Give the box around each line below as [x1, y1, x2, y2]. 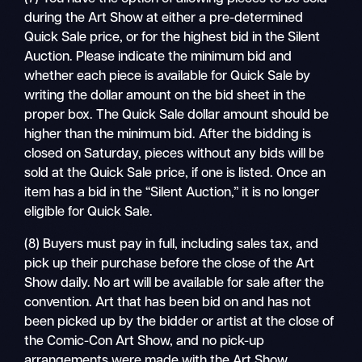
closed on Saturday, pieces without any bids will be [24, 147, 325, 161]
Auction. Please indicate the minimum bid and [24, 50, 293, 64]
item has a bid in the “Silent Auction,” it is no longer [24, 186, 320, 200]
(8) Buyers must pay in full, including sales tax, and [24, 238, 319, 252]
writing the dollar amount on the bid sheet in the [24, 89, 306, 103]
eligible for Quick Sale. [24, 205, 154, 219]
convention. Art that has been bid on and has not [24, 297, 312, 310]
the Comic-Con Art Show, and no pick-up [24, 335, 265, 349]
